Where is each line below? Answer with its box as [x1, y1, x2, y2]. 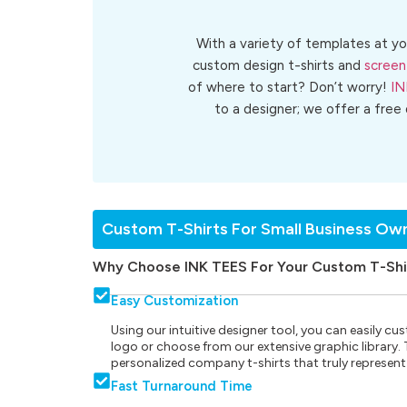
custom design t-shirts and [192, 57, 364, 74]
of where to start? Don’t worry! [188, 79, 391, 96]
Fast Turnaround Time [111, 377, 253, 394]
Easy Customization [111, 292, 238, 309]
